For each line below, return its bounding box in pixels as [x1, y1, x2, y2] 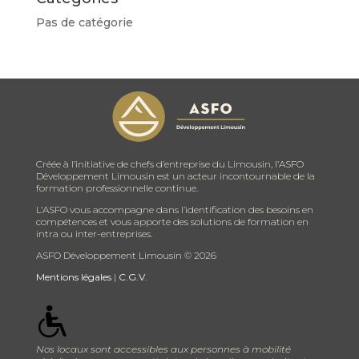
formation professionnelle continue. [35, 182, 198, 194]
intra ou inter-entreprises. [35, 228, 152, 240]
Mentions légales [35, 271, 111, 283]
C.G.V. [118, 271, 147, 283]
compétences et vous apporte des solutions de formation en [35, 216, 309, 228]
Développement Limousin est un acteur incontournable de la [35, 170, 315, 182]
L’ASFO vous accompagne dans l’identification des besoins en [35, 204, 313, 216]
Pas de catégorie [35, 15, 133, 30]
